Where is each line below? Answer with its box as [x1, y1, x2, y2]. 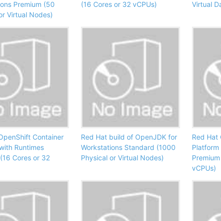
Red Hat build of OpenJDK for [81, 132, 177, 141]
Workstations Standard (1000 [81, 143, 176, 151]
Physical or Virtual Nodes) [81, 153, 164, 162]
